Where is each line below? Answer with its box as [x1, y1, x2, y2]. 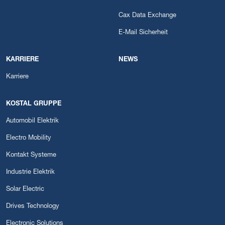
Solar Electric [6, 186, 44, 193]
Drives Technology [6, 203, 59, 210]
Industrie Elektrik [6, 169, 55, 176]
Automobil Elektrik [6, 118, 59, 125]
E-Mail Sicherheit [119, 30, 168, 37]
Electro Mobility [6, 135, 51, 142]
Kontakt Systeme [6, 152, 56, 159]
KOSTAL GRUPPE [6, 101, 61, 108]
